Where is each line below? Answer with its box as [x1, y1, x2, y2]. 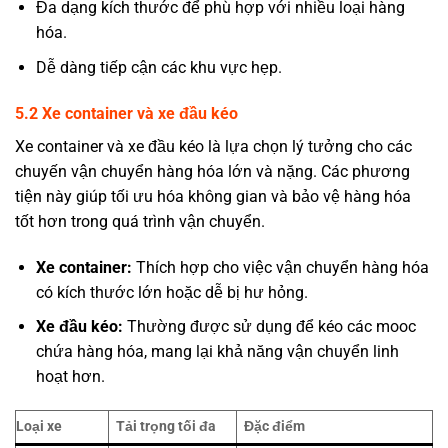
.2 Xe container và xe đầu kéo [24, 103, 238, 123]
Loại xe [16, 417, 62, 435]
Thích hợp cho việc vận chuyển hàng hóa [131, 257, 429, 277]
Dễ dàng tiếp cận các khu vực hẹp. [35, 57, 282, 77]
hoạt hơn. [35, 367, 105, 387]
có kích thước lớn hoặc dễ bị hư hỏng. [35, 282, 308, 302]
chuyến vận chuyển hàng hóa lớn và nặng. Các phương [15, 161, 410, 181]
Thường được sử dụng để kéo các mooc [122, 317, 416, 337]
